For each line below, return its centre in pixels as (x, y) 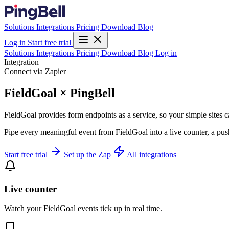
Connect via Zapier (35, 71)
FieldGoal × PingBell (60, 93)
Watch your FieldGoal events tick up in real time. (83, 209)
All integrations (152, 154)
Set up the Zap (88, 154)
